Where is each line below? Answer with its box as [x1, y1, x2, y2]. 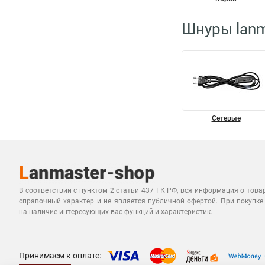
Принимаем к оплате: [19, 250, 101, 260]
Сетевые [211, 114, 241, 122]
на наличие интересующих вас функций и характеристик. [19, 208, 212, 216]
